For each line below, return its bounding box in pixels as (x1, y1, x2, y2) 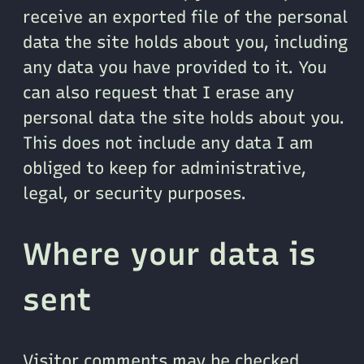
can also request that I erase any (23, 81, 294, 102)
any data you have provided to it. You (23, 56, 327, 77)
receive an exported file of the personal (23, 6, 348, 27)
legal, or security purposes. (23, 182, 246, 203)
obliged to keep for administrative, (23, 157, 306, 178)
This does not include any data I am (23, 132, 314, 153)
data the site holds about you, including (23, 31, 348, 52)
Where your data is (23, 235, 316, 272)
